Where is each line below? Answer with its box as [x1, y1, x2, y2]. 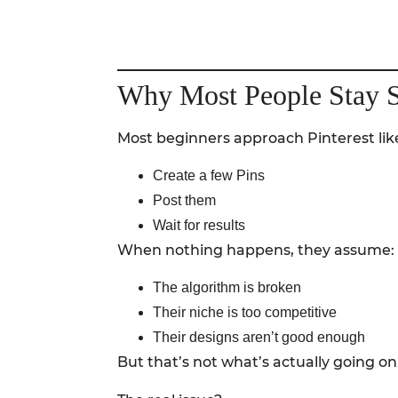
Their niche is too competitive [153, 305, 337, 321]
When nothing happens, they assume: [117, 242, 394, 259]
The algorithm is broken [153, 280, 301, 296]
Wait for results [153, 218, 245, 234]
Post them [153, 193, 216, 209]
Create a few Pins [153, 168, 265, 184]
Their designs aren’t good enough [153, 330, 365, 346]
